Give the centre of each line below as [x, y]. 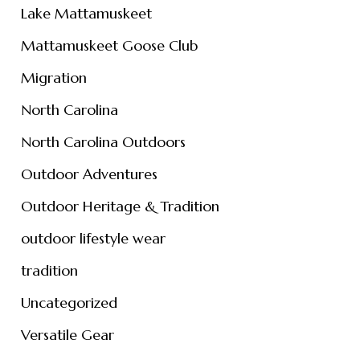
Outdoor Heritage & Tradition [120, 206]
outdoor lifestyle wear [93, 238]
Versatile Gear [67, 335]
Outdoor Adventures [89, 174]
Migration [53, 78]
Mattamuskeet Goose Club [109, 45]
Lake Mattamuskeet [86, 13]
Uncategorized [69, 303]
